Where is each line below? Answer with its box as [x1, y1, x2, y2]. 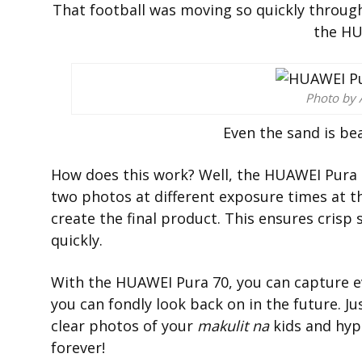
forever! [51, 338, 105, 358]
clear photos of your [51, 316, 197, 336]
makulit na [197, 316, 269, 336]
